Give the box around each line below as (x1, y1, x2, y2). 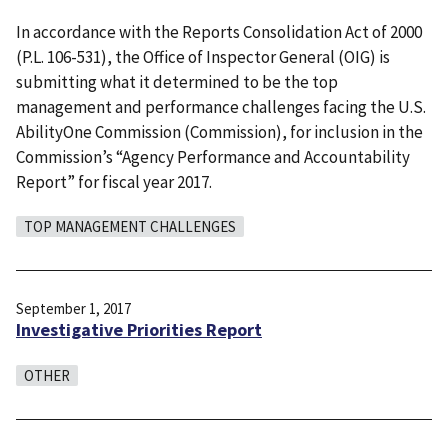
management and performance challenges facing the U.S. (16, 96, 426, 119)
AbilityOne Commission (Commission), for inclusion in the (16, 121, 423, 144)
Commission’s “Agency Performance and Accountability (16, 146, 410, 169)
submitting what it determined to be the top (16, 71, 338, 94)
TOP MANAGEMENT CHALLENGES (24, 217, 236, 237)
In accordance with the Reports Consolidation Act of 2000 (16, 21, 422, 44)
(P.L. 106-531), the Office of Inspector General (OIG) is (16, 46, 390, 69)
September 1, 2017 (16, 299, 131, 319)
